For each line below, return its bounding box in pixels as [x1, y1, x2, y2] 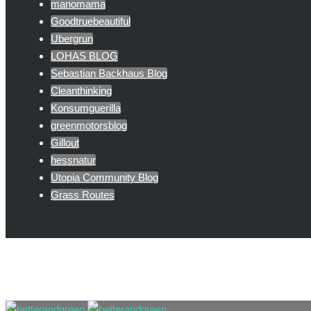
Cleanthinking [51, 84, 112, 96]
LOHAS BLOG [51, 49, 118, 62]
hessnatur [51, 153, 96, 166]
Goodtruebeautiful [51, 15, 131, 27]
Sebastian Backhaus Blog [51, 67, 167, 79]
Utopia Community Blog [51, 171, 158, 183]
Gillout [51, 136, 79, 149]
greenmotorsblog [51, 119, 127, 131]
